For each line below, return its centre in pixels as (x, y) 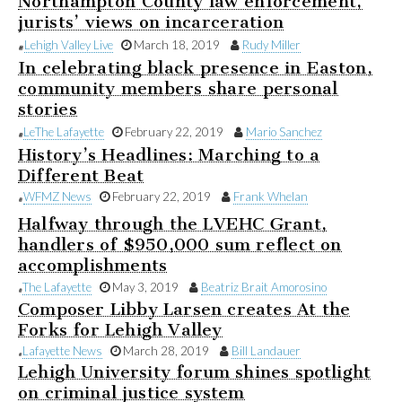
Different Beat (81, 175)
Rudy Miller (271, 44)
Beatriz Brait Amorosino (264, 287)
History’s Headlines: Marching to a (169, 154)
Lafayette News (62, 350)
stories (48, 109)
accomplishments (93, 266)
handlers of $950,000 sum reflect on (180, 245)
